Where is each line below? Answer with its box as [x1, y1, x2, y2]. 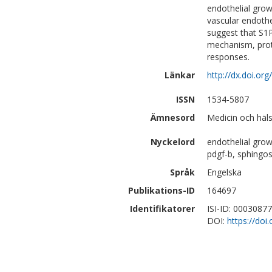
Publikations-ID [128, 185, 195, 196]
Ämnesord [151, 112, 195, 123]
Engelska [207, 166, 242, 178]
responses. [207, 51, 250, 63]
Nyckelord [151, 136, 195, 148]
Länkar [165, 69, 195, 81]
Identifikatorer [130, 203, 195, 214]
